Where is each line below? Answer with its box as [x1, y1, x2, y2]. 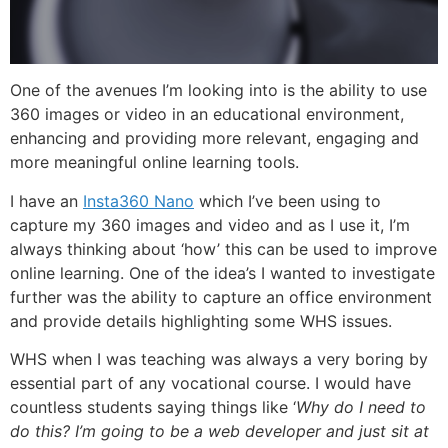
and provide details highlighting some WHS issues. [10, 310, 392, 331]
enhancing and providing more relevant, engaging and [10, 128, 419, 149]
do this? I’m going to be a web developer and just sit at [10, 421, 429, 442]
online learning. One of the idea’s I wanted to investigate [10, 262, 435, 283]
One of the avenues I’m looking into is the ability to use [10, 80, 427, 101]
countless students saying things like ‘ [10, 397, 296, 418]
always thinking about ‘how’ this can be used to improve [10, 238, 437, 259]
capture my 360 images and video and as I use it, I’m [10, 214, 410, 235]
